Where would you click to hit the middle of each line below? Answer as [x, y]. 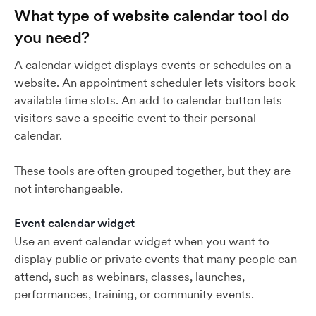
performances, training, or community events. [134, 294]
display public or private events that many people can [156, 259]
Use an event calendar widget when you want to [142, 241]
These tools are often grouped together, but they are [152, 171]
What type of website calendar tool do [152, 15]
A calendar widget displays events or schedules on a [153, 65]
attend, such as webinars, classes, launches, [129, 276]
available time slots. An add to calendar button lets [148, 100]
